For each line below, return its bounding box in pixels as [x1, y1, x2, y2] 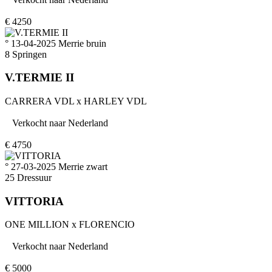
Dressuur [17, 172, 52, 183]
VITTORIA [5, 194, 64, 208]
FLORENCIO [79, 219, 135, 230]
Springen [12, 49, 47, 59]
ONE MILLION [5, 219, 69, 230]
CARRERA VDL [5, 95, 74, 106]
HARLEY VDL [84, 95, 147, 106]
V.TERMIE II [5, 71, 74, 84]
